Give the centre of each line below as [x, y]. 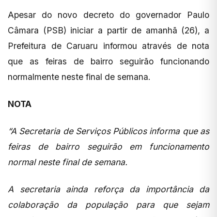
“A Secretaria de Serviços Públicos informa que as [108, 131]
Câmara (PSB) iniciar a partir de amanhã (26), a [108, 31]
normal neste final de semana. [69, 162]
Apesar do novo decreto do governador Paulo [108, 15]
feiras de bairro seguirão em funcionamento [108, 147]
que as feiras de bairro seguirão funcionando [108, 62]
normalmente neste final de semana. [79, 77]
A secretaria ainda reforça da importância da [108, 189]
